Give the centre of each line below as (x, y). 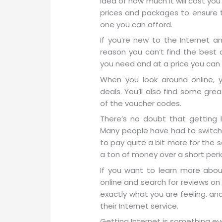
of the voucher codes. (141, 103)
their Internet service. (139, 206)
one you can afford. (137, 24)
